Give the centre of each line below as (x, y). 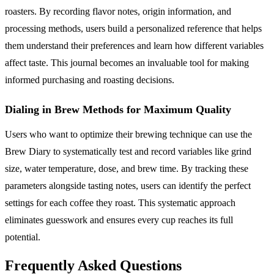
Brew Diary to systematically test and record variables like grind (128, 151)
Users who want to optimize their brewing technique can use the (128, 134)
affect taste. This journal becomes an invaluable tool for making (127, 62)
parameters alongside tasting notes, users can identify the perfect (128, 185)
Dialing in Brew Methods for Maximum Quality (118, 109)
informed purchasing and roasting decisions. (90, 80)
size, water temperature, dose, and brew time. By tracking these (127, 168)
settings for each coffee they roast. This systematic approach (120, 202)
